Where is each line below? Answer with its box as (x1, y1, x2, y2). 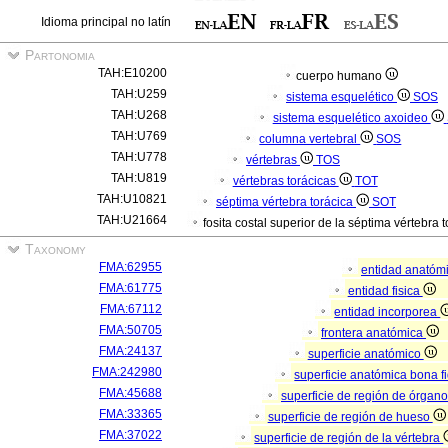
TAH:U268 (111, 108, 167, 122)
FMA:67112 (100, 302, 162, 316)
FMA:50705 (99, 323, 162, 337)
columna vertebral (259, 132, 361, 146)
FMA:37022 (99, 428, 162, 442)
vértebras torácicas (232, 174, 339, 188)
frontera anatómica (321, 326, 426, 340)
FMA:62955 (99, 260, 162, 274)
